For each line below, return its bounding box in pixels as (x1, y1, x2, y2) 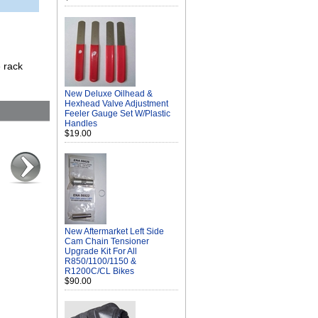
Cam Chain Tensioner (65, 236, 149, 246)
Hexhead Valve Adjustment (65, 99, 168, 109)
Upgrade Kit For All (65, 246, 137, 256)
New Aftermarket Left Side (65, 226, 164, 236)
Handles (65, 119, 97, 128)
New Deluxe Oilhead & (65, 89, 153, 99)
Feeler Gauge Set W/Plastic (65, 109, 170, 119)
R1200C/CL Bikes (65, 266, 134, 276)
